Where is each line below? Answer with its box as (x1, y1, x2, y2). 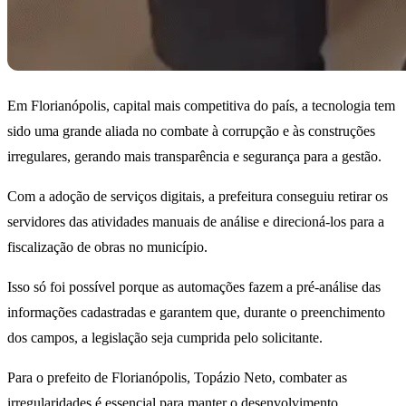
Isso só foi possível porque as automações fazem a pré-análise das (7, 279, 381, 295)
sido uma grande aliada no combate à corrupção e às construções (7, 123, 375, 140)
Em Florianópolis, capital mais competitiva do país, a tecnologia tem (7, 98, 395, 114)
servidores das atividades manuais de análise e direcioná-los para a (7, 214, 384, 230)
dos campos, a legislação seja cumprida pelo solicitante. (7, 330, 326, 346)
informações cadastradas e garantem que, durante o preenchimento (7, 304, 385, 321)
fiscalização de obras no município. (7, 239, 211, 256)
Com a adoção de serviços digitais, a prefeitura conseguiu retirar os (7, 188, 388, 205)
